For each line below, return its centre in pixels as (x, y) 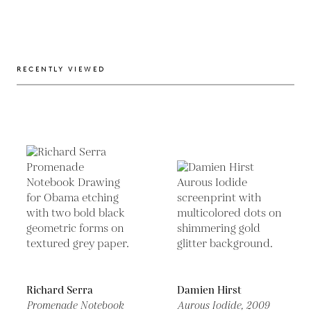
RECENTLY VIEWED (61, 69)
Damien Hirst (209, 291)
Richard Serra (60, 291)
